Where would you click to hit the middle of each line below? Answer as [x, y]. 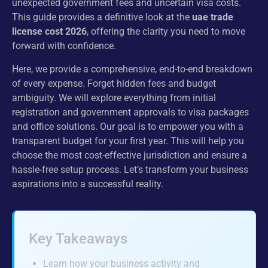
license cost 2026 [49, 32]
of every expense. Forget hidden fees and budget [114, 83]
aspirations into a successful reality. [88, 184]
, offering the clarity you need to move [166, 32]
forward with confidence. [64, 46]
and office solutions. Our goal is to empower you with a [128, 126]
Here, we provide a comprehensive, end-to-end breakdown [132, 69]
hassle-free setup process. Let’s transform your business [130, 169]
